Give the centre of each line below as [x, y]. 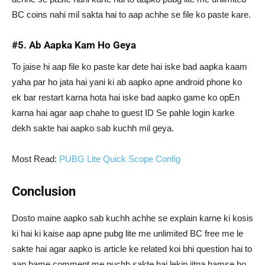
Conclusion [44, 192]
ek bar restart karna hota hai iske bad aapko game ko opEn [126, 98]
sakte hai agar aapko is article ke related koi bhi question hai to [132, 249]
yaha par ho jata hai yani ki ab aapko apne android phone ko [127, 82]
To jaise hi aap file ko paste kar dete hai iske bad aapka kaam [130, 67]
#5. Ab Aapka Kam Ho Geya [74, 45]
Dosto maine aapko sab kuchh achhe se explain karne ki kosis [132, 218]
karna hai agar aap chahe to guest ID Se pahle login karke [123, 113]
